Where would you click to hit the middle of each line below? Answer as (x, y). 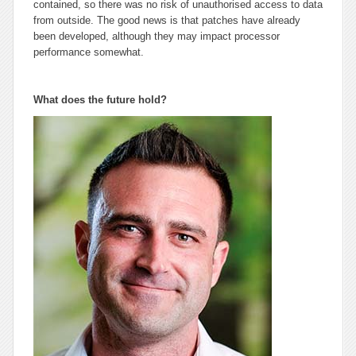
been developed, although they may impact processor (157, 36)
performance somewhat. (89, 52)
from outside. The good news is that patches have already (167, 20)
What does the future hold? (100, 100)
